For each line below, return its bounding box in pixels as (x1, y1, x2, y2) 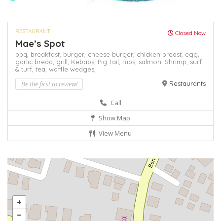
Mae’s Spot (15, 37, 65, 50)
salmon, (139, 58, 165, 66)
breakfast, (31, 50, 63, 59)
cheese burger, (88, 50, 137, 59)
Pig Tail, (98, 58, 122, 66)
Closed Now (174, 29, 206, 37)
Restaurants (169, 79, 206, 88)
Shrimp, (165, 58, 190, 66)
